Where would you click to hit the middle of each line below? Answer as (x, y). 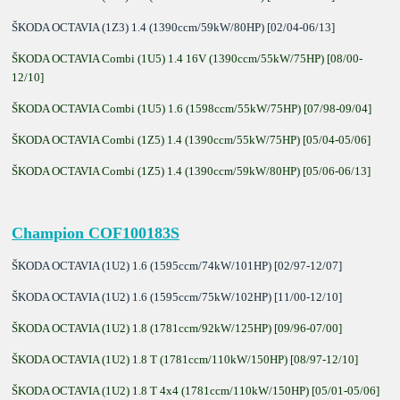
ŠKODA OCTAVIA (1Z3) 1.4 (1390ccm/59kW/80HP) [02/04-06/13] (174, 27)
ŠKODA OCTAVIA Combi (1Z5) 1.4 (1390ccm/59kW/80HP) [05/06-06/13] (192, 171)
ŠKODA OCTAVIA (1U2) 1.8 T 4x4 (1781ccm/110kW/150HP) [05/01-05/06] (196, 390)
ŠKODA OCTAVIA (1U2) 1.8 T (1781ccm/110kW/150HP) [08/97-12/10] (185, 359)
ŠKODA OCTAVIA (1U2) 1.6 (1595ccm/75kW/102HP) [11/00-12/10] (177, 296)
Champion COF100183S (96, 233)
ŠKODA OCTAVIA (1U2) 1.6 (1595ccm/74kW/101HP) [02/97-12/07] (177, 265)
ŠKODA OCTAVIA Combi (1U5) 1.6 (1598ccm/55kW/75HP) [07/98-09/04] (192, 108)
